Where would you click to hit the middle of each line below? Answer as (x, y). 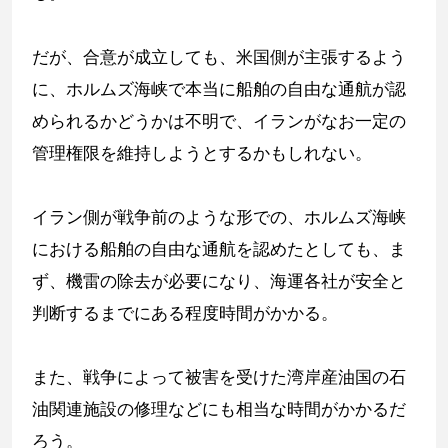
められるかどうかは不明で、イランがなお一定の (219, 121)
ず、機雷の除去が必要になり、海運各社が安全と (219, 281)
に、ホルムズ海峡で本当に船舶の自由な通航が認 (219, 89)
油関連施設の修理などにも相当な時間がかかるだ (219, 409)
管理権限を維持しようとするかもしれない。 (202, 153)
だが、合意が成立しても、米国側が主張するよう (219, 57)
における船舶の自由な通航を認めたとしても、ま (219, 249)
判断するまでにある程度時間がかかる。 (185, 313)
